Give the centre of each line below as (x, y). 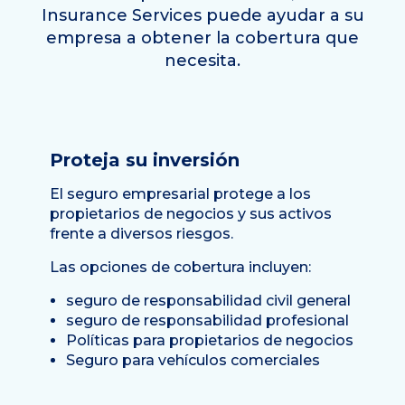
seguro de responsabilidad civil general (208, 301)
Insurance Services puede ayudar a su (202, 16)
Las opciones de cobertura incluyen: (180, 268)
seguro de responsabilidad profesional (207, 321)
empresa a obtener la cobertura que (202, 38)
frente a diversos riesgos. (141, 234)
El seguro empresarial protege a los (180, 194)
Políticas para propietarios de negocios (210, 341)
